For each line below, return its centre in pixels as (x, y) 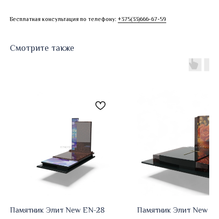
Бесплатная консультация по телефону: (64, 19)
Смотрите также (42, 48)
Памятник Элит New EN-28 (57, 210)
